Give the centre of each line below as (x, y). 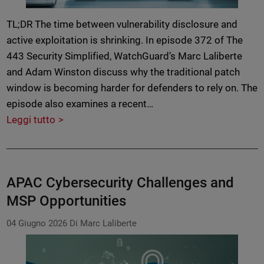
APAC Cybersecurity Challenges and (120, 183)
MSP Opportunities (66, 201)
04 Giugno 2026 (37, 224)
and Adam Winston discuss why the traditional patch (123, 72)
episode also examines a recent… (80, 104)
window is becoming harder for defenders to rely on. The (132, 88)
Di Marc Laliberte (103, 224)
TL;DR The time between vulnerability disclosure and (122, 24)
